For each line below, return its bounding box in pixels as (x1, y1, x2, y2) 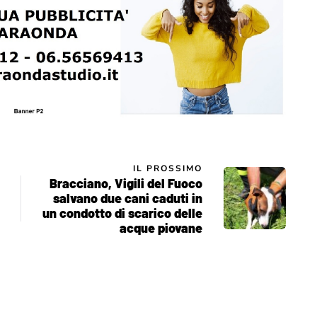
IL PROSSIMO (133, 162, 202, 174)
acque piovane (120, 219, 202, 236)
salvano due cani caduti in (53, 190, 202, 206)
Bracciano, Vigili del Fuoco (50, 175, 202, 191)
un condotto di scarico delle (42, 204, 202, 221)
